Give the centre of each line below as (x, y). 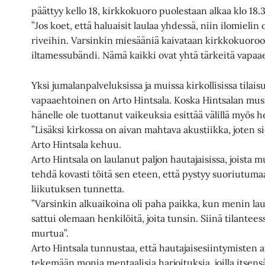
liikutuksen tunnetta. (78, 188)
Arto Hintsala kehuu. (77, 144)
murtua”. (50, 233)
